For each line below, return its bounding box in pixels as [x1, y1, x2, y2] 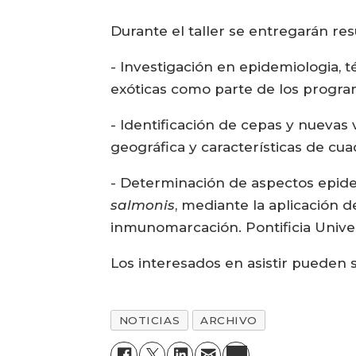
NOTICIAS [118, 313, 180, 327]
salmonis [110, 196, 176, 213]
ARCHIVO [200, 313, 257, 327]
